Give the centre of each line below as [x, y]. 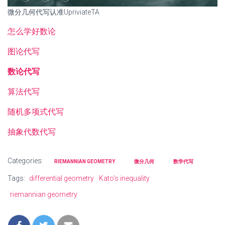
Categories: [26, 161]
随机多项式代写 [36, 112]
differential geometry [62, 179]
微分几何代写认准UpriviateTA [53, 12]
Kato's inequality [124, 179]
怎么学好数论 [32, 32]
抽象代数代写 [32, 132]
